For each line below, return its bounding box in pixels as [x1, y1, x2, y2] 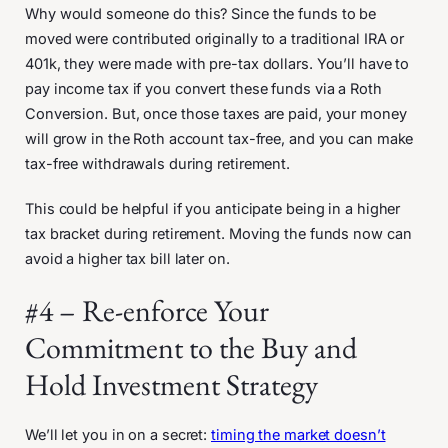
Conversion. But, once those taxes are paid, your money [25, 104, 407, 123]
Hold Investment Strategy [25, 364, 318, 404]
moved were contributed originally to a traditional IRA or [25, 29, 405, 48]
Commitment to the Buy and [25, 327, 357, 367]
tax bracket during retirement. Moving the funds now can [25, 224, 412, 243]
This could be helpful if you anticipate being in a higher [25, 199, 401, 218]
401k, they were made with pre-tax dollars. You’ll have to [25, 54, 410, 73]
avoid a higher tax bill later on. [25, 249, 234, 268]
